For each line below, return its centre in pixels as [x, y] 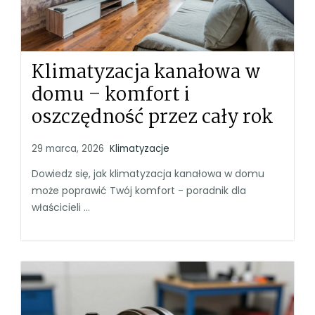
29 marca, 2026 [68, 148]
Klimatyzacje [140, 148]
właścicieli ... [61, 207]
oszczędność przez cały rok [152, 118]
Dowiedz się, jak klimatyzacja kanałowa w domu [148, 173]
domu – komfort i [111, 95]
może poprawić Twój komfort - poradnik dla [139, 190]
